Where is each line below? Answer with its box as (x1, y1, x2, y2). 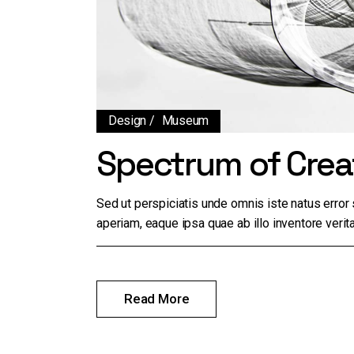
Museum (161, 113, 209, 129)
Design (108, 113, 147, 129)
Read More (124, 291, 190, 307)
